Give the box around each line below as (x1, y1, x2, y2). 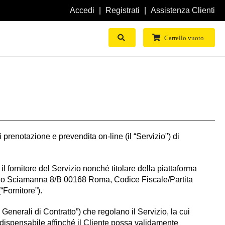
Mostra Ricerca (127, 33, 168, 40)
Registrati (105, 6, 140, 15)
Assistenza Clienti (151, 6, 215, 15)
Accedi (70, 6, 94, 15)
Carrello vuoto (164, 34, 204, 42)
